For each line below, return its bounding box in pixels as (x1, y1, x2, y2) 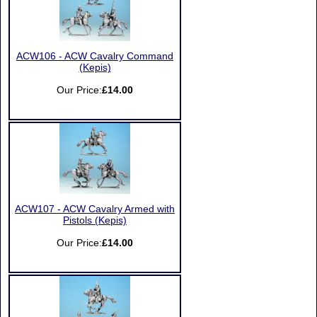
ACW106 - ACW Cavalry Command (16, 51, 173, 62)
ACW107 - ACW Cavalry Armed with (15, 204, 175, 214)
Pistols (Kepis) (63, 215, 127, 226)
